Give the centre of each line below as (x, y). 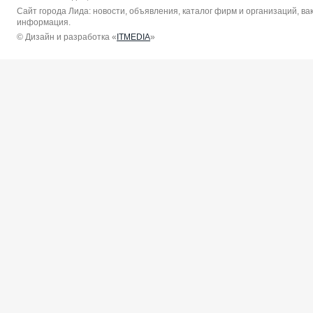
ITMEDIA (133, 37)
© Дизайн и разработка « (67, 37)
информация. (44, 22)
